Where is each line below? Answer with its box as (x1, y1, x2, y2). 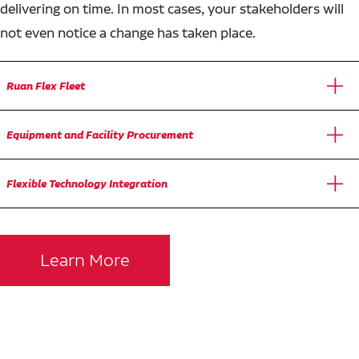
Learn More (40, 250, 130, 271)
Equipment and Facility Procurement (6, 127, 193, 142)
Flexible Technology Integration (6, 176, 167, 191)
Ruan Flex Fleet (6, 79, 85, 93)
